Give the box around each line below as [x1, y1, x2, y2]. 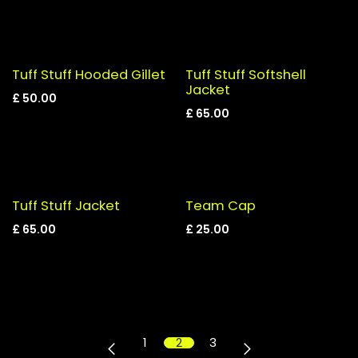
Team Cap [185, 196, 256, 215]
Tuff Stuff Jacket [12, 196, 120, 215]
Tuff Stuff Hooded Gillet [12, 66, 165, 85]
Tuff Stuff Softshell [185, 66, 306, 85]
